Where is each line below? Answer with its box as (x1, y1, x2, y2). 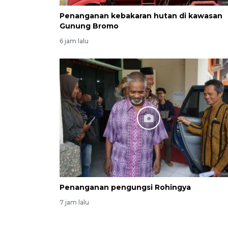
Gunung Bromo (60, 21, 119, 31)
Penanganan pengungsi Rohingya (60, 183, 191, 192)
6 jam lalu (60, 37, 89, 45)
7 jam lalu (60, 198, 89, 207)
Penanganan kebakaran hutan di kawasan (60, 11, 222, 21)
